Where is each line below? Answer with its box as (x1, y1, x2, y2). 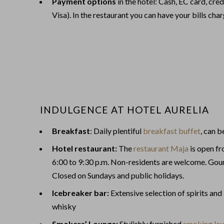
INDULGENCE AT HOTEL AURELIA (40, 103, 209, 115)
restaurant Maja (133, 143, 188, 153)
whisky (52, 201, 76, 211)
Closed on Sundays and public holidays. (52, 170, 184, 180)
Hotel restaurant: (52, 143, 117, 153)
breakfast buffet (143, 125, 200, 135)
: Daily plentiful (90, 125, 143, 135)
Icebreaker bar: (52, 187, 109, 197)
